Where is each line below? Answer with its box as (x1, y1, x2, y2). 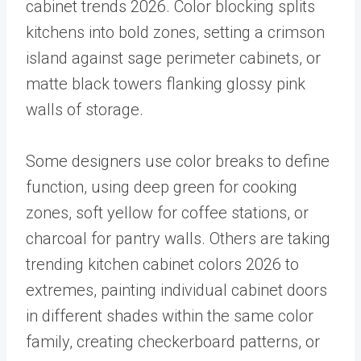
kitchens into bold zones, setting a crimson (26, 23, 325, 43)
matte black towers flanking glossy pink (26, 74, 305, 94)
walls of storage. (26, 100, 143, 120)
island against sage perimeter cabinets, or (26, 48, 321, 68)
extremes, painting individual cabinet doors (26, 280, 327, 301)
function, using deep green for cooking (26, 177, 297, 197)
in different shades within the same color (26, 306, 313, 326)
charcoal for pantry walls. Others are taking (26, 229, 330, 249)
